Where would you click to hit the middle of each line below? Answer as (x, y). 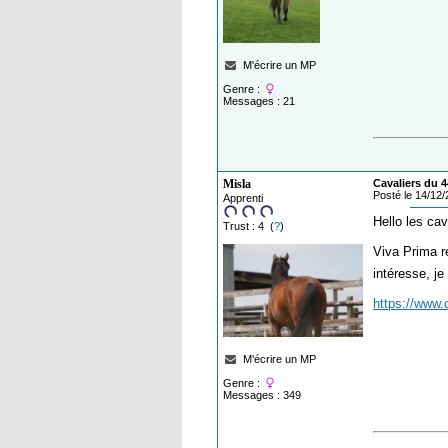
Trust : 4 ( (248, 226)
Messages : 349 (262, 395)
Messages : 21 (259, 101)
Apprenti (243, 198)
